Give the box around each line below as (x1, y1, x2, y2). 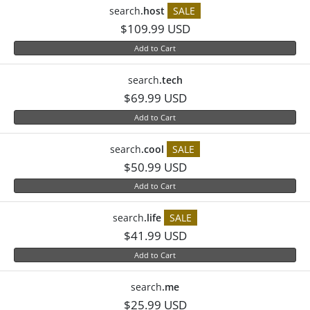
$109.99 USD (120, 21, 190, 37)
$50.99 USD (123, 158, 187, 175)
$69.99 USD (123, 89, 187, 106)
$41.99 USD (123, 228, 187, 244)
